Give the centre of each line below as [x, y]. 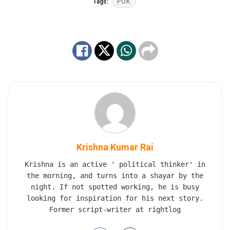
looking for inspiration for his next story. [115, 198]
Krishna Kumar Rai [115, 147]
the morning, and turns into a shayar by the [115, 175]
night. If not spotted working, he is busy [115, 187]
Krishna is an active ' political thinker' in [115, 164]
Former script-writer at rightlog [115, 209]
